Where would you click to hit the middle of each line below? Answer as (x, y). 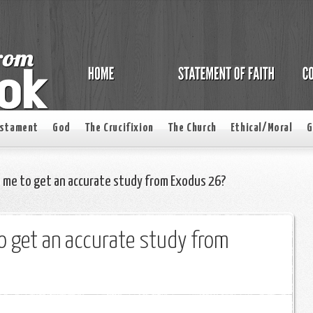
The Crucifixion (119, 128)
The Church (192, 128)
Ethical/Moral (261, 128)
